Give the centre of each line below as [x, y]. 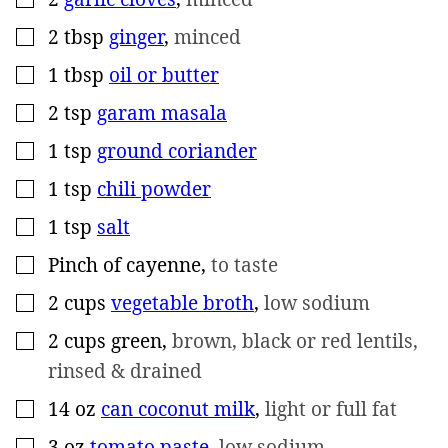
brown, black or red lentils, [295, 340]
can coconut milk [178, 408]
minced [207, 36]
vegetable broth [182, 302]
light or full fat [331, 408]
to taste [244, 264]
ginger [136, 36]
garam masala [162, 112]
